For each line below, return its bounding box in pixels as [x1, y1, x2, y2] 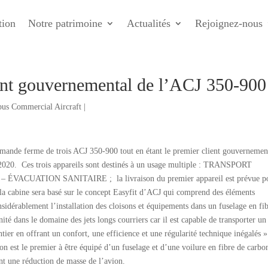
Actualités [127, 17, 170, 29]
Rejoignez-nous [195, 17, 263, 29]
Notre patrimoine [28, 17, 102, 29]
